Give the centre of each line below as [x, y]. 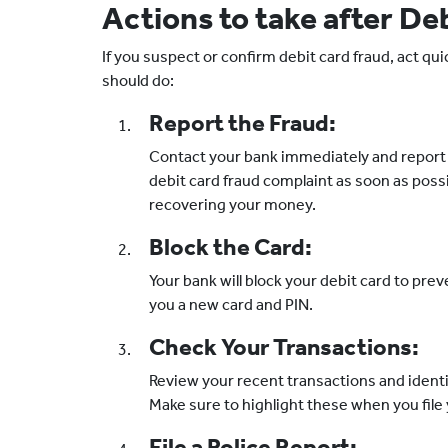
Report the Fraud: [242, 123]
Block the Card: [230, 247]
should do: [138, 80]
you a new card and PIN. [231, 304]
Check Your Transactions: [284, 347]
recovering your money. [232, 204]
